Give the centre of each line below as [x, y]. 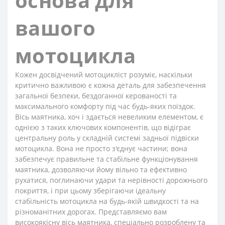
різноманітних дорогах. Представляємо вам [91, 212]
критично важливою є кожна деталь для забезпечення [110, 85]
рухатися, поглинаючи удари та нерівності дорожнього [111, 180]
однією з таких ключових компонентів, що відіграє [103, 127]
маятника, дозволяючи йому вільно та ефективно [101, 170]
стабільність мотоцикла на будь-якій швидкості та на [107, 201]
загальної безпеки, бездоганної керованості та [96, 96]
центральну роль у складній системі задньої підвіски [107, 138]
